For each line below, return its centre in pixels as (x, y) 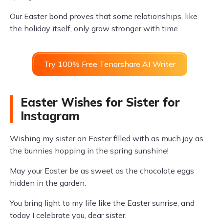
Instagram (50, 116)
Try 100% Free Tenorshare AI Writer (109, 64)
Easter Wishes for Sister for (100, 102)
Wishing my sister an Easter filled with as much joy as (107, 139)
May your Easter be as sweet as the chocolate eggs (102, 171)
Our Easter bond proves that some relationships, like (104, 16)
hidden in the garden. (48, 183)
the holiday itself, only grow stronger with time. (95, 29)
